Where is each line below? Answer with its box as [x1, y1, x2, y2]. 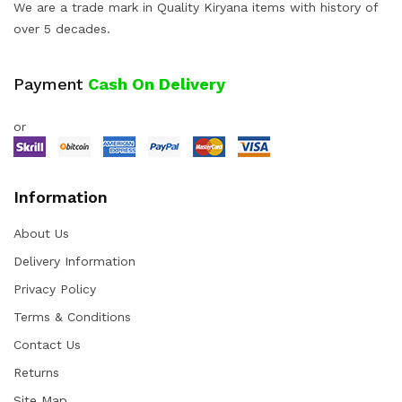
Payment [13, 74, 88, 93]
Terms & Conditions [13, 309, 131, 324]
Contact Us [13, 336, 81, 352]
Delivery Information [13, 253, 135, 268]
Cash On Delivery [88, 74, 225, 93]
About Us [13, 225, 69, 240]
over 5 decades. [13, 21, 110, 36]
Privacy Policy [13, 281, 96, 296]
